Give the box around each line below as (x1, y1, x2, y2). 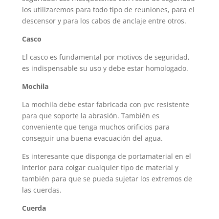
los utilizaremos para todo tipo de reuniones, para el (22, 5, 195, 14)
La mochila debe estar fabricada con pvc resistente (22, 100, 189, 109)
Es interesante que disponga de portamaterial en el (22, 152, 191, 161)
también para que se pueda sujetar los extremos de (22, 174, 192, 183)
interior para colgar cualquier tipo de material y (22, 163, 178, 172)
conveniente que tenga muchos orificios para (22, 122, 170, 131)
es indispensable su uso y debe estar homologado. (22, 64, 188, 73)
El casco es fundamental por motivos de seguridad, (22, 52, 190, 62)
